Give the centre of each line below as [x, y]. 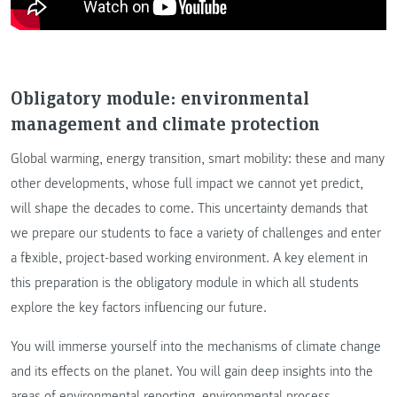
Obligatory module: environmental [160, 97]
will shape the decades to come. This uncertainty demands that [189, 209]
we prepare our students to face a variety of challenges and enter [196, 234]
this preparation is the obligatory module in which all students [185, 283]
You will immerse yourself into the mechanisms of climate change [196, 347]
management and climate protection [165, 123]
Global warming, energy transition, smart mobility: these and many [198, 159]
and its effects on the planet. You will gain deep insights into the [192, 372]
